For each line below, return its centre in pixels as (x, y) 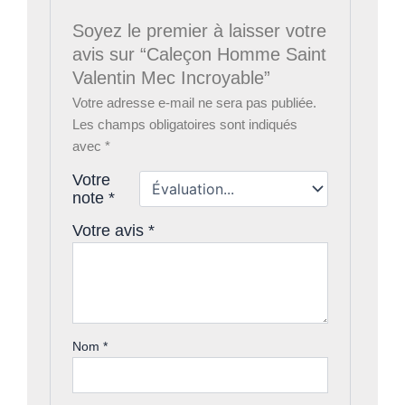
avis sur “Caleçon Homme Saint (200, 55)
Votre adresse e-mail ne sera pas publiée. (195, 104)
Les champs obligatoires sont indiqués (185, 125)
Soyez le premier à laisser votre (200, 31)
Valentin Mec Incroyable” (172, 78)
